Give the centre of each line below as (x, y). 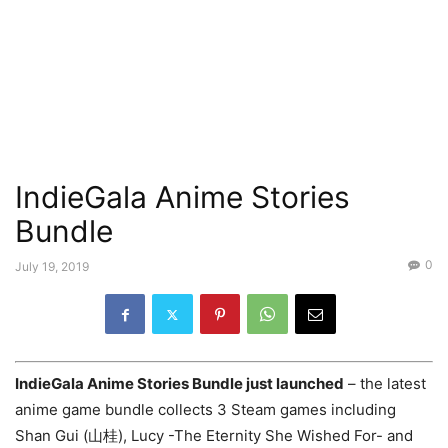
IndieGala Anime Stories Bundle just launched (179, 383)
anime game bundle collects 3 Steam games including (205, 409)
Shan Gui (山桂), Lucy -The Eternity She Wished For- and (214, 435)
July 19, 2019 (52, 266)
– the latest (385, 383)
